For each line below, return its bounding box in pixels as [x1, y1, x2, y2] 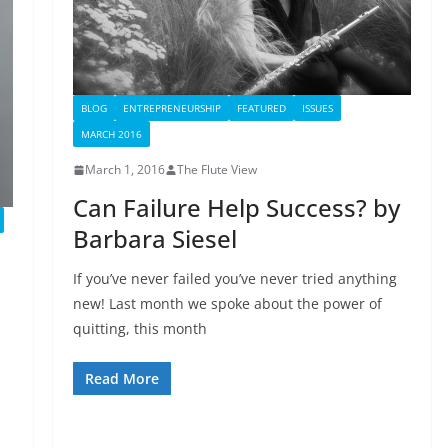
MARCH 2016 [80, 127, 142, 142]
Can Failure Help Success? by [72, 191, 400, 225]
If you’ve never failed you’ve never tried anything [72, 269, 397, 289]
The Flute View [176, 161, 257, 179]
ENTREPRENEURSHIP [122, 101, 221, 116]
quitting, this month [72, 319, 207, 339]
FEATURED [236, 101, 286, 116]
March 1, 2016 [84, 161, 165, 179]
